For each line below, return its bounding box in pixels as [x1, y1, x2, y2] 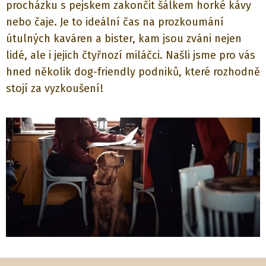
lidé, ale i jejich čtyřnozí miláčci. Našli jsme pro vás [6, 49, 255, 62]
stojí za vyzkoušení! [6, 82, 103, 95]
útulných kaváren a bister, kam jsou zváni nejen [6, 32, 242, 45]
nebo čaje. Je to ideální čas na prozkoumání [6, 15, 224, 28]
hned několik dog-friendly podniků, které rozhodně [6, 65, 260, 78]
